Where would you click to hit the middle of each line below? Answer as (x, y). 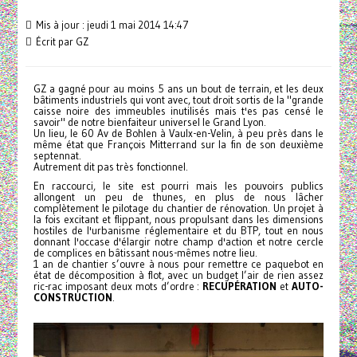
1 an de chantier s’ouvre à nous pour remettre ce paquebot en (178, 264)
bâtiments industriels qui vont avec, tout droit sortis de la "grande (178, 100)
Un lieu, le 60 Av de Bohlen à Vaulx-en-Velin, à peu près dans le (178, 133)
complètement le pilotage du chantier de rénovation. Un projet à (178, 208)
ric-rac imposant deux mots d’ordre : (118, 286)
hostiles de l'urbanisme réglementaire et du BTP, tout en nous (178, 231)
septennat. (57, 156)
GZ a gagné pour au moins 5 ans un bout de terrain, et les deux (178, 89)
